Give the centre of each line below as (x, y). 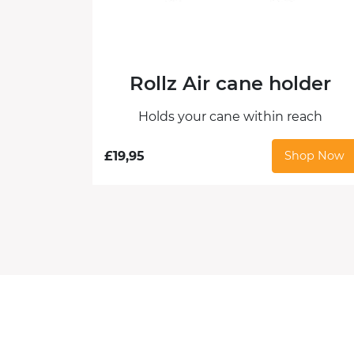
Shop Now (314, 156)
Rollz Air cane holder (231, 84)
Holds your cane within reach (231, 117)
